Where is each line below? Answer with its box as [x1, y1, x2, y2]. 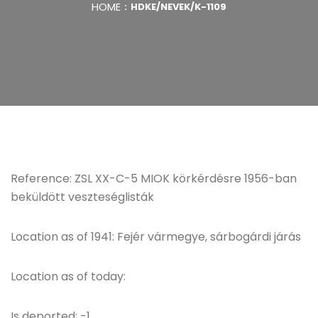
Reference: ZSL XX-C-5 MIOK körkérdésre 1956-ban [11, 170, 297, 187]
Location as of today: [11, 268, 126, 285]
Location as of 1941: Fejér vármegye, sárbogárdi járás [11, 229, 301, 245]
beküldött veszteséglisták [11, 189, 154, 205]
